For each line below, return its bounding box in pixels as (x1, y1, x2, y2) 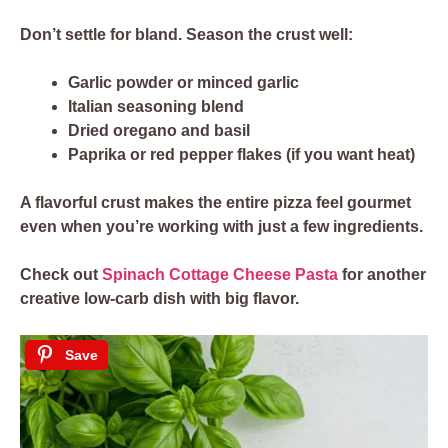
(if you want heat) (282, 146, 415, 164)
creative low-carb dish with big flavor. (20, 290, 299, 308)
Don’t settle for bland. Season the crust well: (20, 26, 353, 44)
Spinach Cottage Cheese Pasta (102, 266, 338, 284)
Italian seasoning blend (68, 98, 244, 116)
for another (338, 266, 426, 284)
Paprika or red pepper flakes (68, 146, 282, 164)
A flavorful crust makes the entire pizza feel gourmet (20, 194, 411, 212)
